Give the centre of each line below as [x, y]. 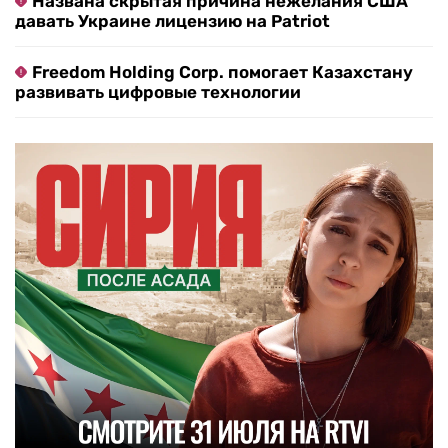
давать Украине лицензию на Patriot [172, 21]
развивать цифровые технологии [158, 92]
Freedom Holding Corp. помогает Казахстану [222, 72]
